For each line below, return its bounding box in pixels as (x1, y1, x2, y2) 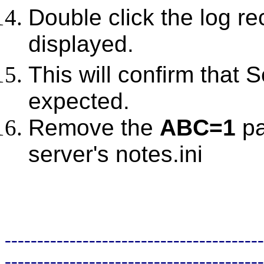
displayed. (28, 31, 134, 57)
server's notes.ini (28, 141, 203, 167)
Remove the (28, 115, 160, 141)
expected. (28, 88, 130, 114)
